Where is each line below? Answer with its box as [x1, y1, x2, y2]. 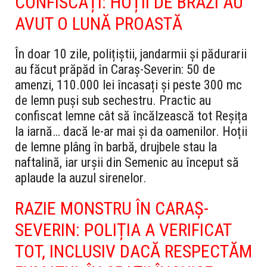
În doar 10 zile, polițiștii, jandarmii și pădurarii [15, 46, 247, 61]
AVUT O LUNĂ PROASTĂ [15, 13, 182, 34]
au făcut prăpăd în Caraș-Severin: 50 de [15, 61, 215, 77]
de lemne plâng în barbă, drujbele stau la [15, 139, 217, 154]
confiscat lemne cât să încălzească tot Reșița [15, 108, 247, 123]
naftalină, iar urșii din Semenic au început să [15, 154, 239, 170]
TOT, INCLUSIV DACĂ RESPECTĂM [15, 240, 252, 262]
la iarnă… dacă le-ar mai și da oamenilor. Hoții [15, 123, 247, 139]
